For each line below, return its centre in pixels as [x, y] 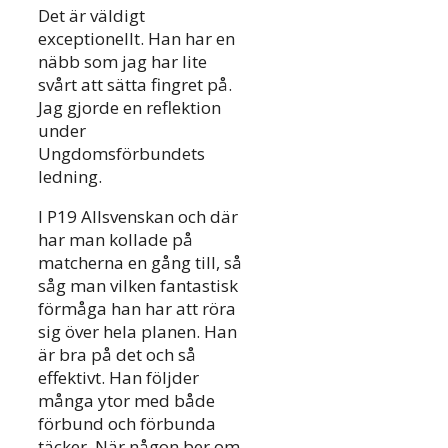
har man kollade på [115, 239]
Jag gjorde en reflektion [129, 107]
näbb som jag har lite [122, 61]
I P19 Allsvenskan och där [138, 216]
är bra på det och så [117, 354]
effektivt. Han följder [118, 377]
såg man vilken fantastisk [138, 285]
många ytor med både [126, 400]
